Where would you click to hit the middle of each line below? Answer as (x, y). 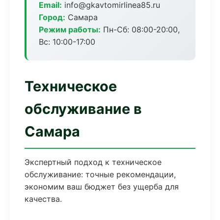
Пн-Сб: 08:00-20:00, (140, 29)
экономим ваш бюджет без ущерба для (102, 187)
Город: (52, 17)
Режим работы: (70, 29)
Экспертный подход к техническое (93, 162)
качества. (43, 199)
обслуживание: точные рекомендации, (100, 174)
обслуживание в (83, 109)
